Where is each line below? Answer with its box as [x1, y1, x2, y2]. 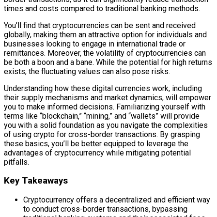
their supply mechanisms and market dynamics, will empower [4, 93, 211, 102]
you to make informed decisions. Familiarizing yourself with [4, 102, 205, 111]
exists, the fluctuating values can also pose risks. [4, 66, 170, 76]
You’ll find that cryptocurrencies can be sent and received [4, 20, 196, 30]
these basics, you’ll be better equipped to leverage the [4, 139, 188, 148]
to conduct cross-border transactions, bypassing [23, 204, 187, 214]
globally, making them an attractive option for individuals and [4, 30, 207, 39]
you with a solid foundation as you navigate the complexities [4, 120, 208, 130]
